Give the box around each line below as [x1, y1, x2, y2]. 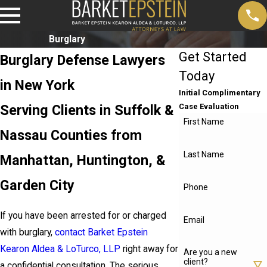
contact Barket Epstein [55, 226, 148, 238]
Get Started [179, 49, 247, 65]
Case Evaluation [179, 102, 240, 111]
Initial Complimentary [179, 88, 261, 98]
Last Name [184, 150, 225, 160]
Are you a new [184, 247, 238, 257]
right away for [120, 243, 178, 254]
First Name [184, 117, 225, 127]
